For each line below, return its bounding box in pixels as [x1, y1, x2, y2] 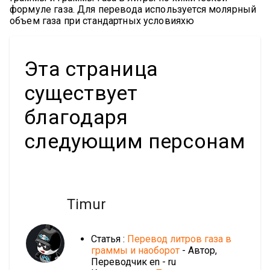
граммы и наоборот [91, 245, 180, 257]
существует [24, 81, 138, 105]
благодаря [24, 105, 128, 130]
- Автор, [180, 245, 217, 257]
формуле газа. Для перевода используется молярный [10, 4, 257, 16]
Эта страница [24, 57, 158, 81]
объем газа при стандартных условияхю [10, 15, 195, 27]
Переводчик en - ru [91, 256, 176, 268]
